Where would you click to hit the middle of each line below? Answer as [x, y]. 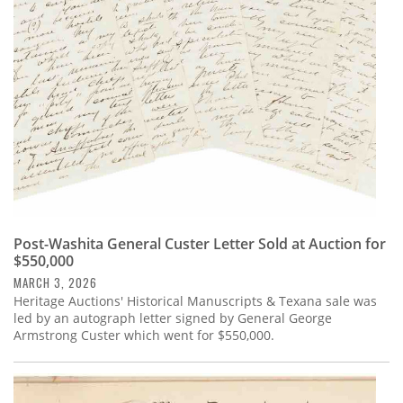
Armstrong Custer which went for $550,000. [144, 336]
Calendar [55, 52]
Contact [49, 100]
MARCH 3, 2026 [55, 283]
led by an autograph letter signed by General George [173, 318]
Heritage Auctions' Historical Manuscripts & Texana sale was [195, 301]
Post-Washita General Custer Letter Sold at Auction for [200, 244]
